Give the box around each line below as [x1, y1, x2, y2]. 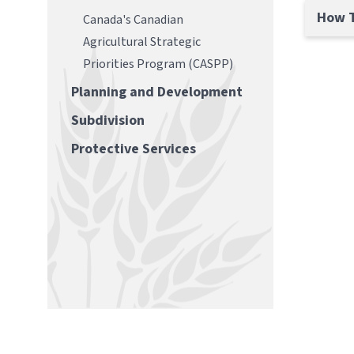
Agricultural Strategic [83, 33, 201, 51]
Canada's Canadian [83, 11, 183, 29]
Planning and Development [71, 82, 243, 103]
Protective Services [71, 138, 196, 159]
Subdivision [71, 110, 145, 130]
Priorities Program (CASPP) [83, 55, 233, 73]
